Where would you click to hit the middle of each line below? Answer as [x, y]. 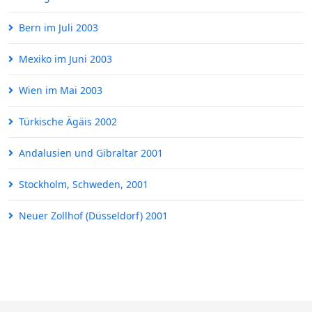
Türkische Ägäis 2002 [68, 122]
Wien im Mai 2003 [61, 91]
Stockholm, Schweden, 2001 [84, 185]
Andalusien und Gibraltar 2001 [91, 153]
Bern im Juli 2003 [58, 28]
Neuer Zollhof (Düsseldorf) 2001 [93, 216]
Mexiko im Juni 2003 [65, 59]
